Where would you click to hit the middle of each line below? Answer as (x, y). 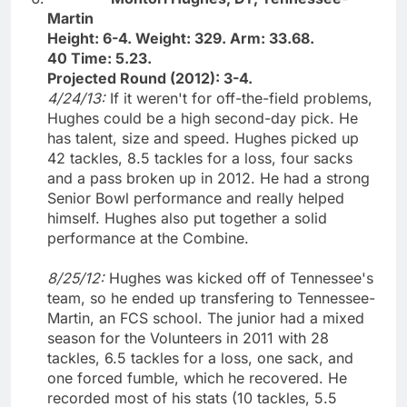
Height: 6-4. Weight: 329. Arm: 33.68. (181, 38)
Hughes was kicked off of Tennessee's (241, 278)
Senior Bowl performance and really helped (196, 198)
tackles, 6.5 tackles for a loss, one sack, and (200, 357)
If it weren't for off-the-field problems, (241, 98)
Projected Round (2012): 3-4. (150, 78)
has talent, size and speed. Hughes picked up (203, 138)
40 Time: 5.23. (99, 58)
